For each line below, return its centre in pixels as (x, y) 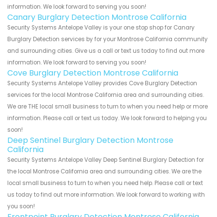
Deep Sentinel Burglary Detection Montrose (90, 140)
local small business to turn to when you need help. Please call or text (105, 183)
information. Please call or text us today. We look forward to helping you (107, 118)
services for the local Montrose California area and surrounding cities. (106, 95)
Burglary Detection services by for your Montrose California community (108, 39)
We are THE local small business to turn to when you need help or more (108, 106)
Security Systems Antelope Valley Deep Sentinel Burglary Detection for (106, 160)
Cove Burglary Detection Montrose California (93, 73)
